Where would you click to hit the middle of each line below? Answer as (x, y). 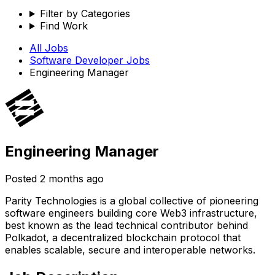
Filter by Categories (85, 14)
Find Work (64, 26)
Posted (22, 178)
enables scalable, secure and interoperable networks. (130, 250)
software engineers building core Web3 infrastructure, (131, 213)
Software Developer (76, 60)
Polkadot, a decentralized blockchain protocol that (123, 237)
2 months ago (72, 178)
